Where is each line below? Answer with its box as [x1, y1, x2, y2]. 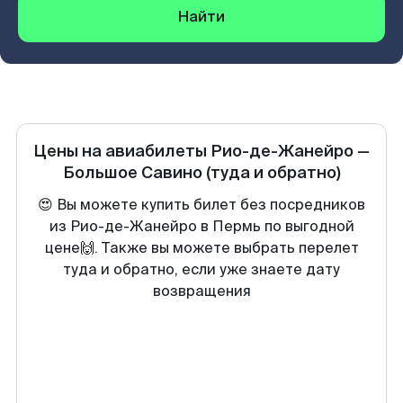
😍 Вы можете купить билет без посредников [38, 195, 365, 214]
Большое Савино [62, 162, 202, 184]
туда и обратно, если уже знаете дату [63, 260, 340, 279]
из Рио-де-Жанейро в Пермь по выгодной [49, 217, 354, 236]
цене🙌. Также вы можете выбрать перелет [44, 238, 359, 257]
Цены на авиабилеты [33, 140, 210, 162]
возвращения [152, 282, 251, 300]
